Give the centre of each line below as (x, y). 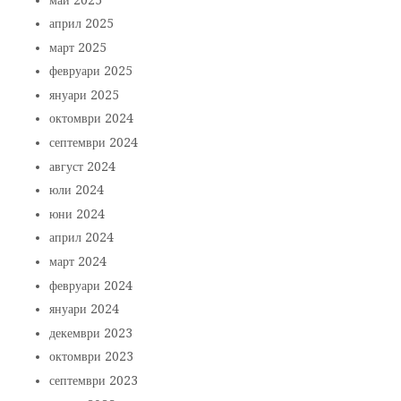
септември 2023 (94, 381)
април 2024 (82, 238)
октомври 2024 (92, 119)
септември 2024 (94, 143)
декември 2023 (91, 333)
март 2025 (78, 47)
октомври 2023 (92, 357)
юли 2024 (77, 190)
